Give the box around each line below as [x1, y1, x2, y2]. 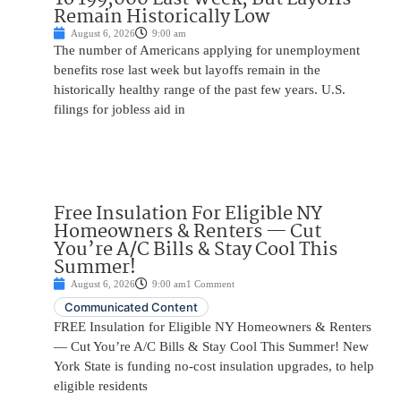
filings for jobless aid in [54, 102, 185, 117]
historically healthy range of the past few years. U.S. [54, 82, 346, 98]
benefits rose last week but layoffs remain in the [54, 63, 320, 78]
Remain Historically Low [54, 2, 270, 33]
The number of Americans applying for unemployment [54, 43, 360, 58]
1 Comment [186, 278, 235, 290]
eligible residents [54, 379, 148, 394]
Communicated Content [64, 300, 198, 315]
